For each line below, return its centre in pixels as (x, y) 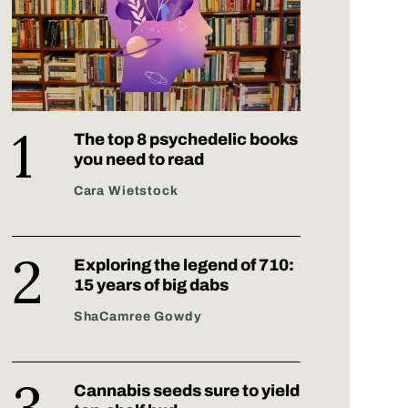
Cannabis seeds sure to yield (186, 391)
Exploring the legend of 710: (184, 265)
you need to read (138, 160)
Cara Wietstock (126, 191)
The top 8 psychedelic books (185, 140)
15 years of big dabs (151, 286)
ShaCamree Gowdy (138, 317)
